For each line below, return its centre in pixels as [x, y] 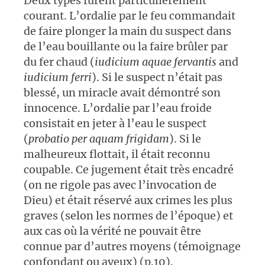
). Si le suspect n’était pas [157, 77]
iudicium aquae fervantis [156, 62]
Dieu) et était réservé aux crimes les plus [128, 201]
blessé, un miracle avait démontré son [122, 93]
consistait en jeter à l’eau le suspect [115, 124]
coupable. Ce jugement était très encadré [129, 170]
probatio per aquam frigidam [99, 139]
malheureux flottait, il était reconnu [117, 154]
